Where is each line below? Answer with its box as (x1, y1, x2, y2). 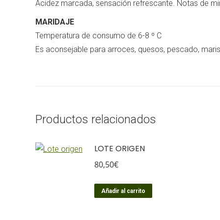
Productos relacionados (35, 112, 156, 126)
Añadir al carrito (101, 188, 145, 194)
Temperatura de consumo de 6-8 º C (35, 31, 162, 40)
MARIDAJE (35, 17, 74, 27)
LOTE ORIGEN (94, 143, 145, 154)
